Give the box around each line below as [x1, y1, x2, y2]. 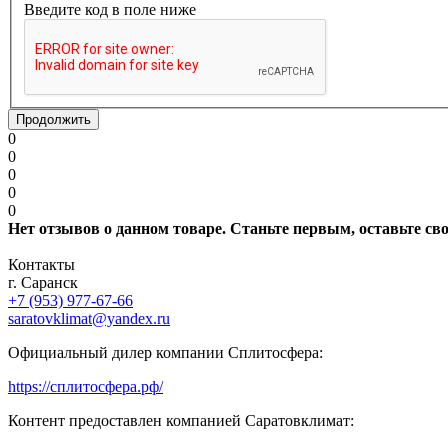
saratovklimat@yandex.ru [8, 310, 170, 328]
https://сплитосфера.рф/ [8, 378, 163, 396]
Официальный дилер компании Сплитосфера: [8, 344, 323, 362]
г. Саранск [8, 274, 78, 292]
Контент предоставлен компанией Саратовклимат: [8, 412, 354, 430]
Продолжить [16, 112, 91, 128]
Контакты [8, 256, 75, 274]
